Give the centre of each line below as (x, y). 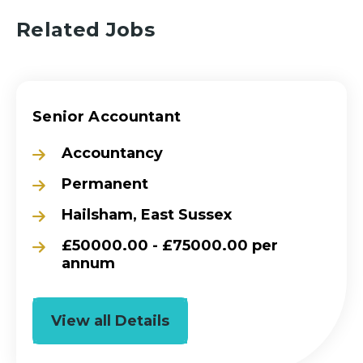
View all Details (110, 320)
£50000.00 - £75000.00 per (170, 245)
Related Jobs (85, 29)
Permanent (105, 184)
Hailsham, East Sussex (147, 214)
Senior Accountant (107, 116)
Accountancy (112, 153)
